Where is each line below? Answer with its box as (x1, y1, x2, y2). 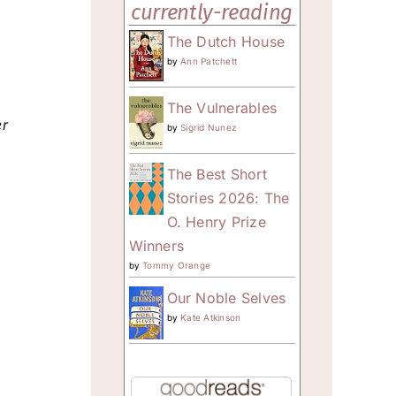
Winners (128, 236, 185, 255)
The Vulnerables (166, 98, 278, 117)
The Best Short (166, 164, 267, 183)
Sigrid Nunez (180, 121, 238, 133)
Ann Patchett (180, 55, 238, 66)
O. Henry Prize (166, 212, 266, 231)
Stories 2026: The (166, 188, 290, 207)
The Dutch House (166, 32, 286, 50)
